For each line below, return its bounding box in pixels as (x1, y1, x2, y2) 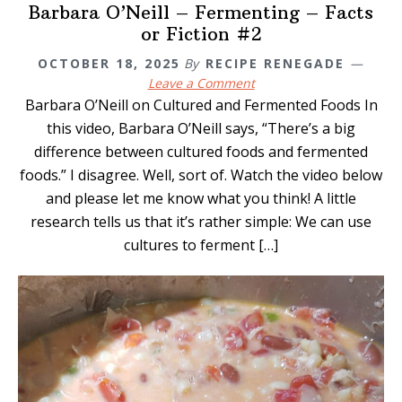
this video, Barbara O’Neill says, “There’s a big (47, 118, 355, 139)
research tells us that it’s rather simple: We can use (31, 212, 371, 232)
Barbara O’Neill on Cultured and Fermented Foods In (24, 95, 378, 116)
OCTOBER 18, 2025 (38, 55, 180, 73)
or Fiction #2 (141, 22, 261, 46)
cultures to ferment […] (124, 235, 278, 256)
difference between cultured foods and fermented (34, 142, 368, 162)
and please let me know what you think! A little (46, 188, 356, 209)
